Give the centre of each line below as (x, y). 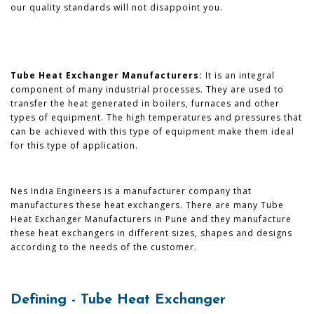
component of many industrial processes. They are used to (147, 89)
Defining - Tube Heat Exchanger (118, 300)
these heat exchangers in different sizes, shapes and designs (151, 233)
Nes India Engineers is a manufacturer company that (131, 191)
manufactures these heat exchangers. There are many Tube (147, 205)
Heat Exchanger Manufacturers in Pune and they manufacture (151, 219)
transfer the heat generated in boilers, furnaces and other (145, 103)
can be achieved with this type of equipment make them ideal (152, 131)
